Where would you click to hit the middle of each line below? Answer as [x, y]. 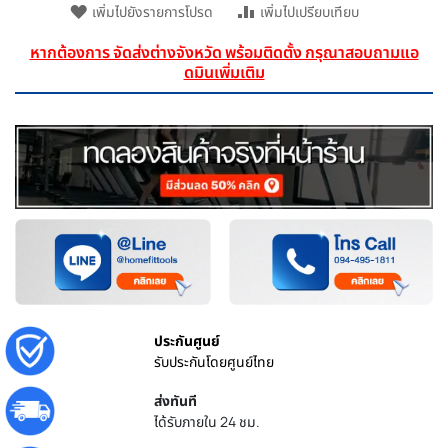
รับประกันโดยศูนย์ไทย [214, 362]
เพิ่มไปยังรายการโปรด [152, 11]
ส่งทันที [176, 401]
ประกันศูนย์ [187, 341]
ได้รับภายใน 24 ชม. [207, 422]
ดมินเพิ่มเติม [224, 72]
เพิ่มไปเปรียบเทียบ [309, 11]
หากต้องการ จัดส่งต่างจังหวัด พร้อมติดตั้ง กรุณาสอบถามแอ [224, 52]
